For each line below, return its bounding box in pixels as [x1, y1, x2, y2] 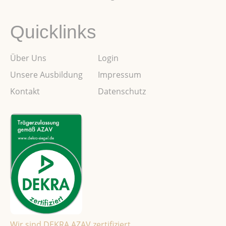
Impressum [98, 69, 141, 81]
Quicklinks [10, 22, 96, 43]
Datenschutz [98, 86, 146, 97]
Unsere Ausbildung [10, 69, 83, 81]
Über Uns [10, 52, 46, 64]
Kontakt [10, 86, 40, 97]
